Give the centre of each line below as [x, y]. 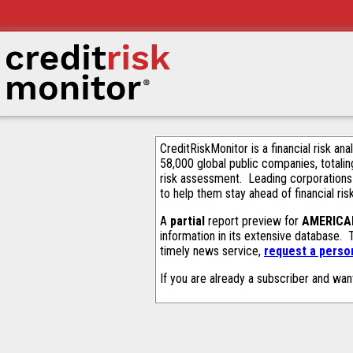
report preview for [253, 221]
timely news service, [212, 251]
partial [188, 221]
